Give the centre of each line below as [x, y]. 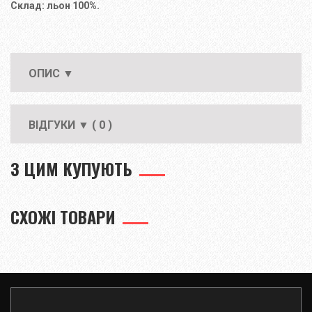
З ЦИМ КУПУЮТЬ [71, 169]
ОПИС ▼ [51, 73]
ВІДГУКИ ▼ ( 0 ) [70, 125]
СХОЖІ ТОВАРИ [63, 217]
